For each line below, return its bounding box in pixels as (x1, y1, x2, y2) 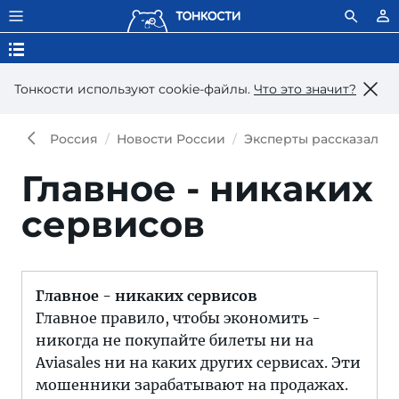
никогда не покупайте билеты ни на (36, 331, 313, 349)
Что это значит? (254, 80, 356, 97)
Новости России (117, 131, 225, 147)
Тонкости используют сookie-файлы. (14, 80, 254, 97)
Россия (50, 131, 98, 147)
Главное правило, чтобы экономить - (36, 309, 321, 327)
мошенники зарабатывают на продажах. (36, 376, 348, 394)
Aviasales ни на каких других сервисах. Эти (36, 354, 361, 371)
